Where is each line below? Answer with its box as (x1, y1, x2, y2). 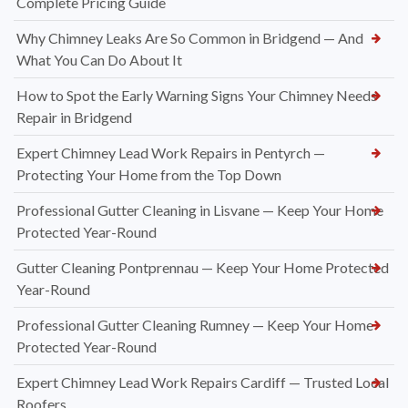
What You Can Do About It (16, 50, 182, 68)
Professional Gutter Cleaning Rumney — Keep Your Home (16, 315, 373, 333)
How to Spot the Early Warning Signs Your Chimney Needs (16, 86, 377, 104)
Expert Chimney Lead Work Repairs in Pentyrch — (16, 143, 325, 161)
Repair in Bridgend (16, 107, 132, 126)
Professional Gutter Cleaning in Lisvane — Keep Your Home (16, 200, 383, 219)
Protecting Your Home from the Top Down (16, 165, 281, 183)
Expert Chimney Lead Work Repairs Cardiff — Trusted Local (16, 372, 389, 391)
